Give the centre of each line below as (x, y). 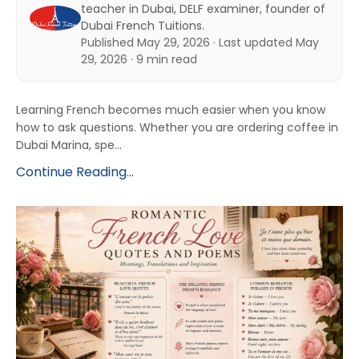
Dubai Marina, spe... (69, 145)
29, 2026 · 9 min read (139, 59)
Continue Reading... (75, 171)
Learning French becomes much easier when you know (171, 109)
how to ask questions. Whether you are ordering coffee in (177, 127)
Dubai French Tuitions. (143, 25)
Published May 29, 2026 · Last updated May (200, 42)
